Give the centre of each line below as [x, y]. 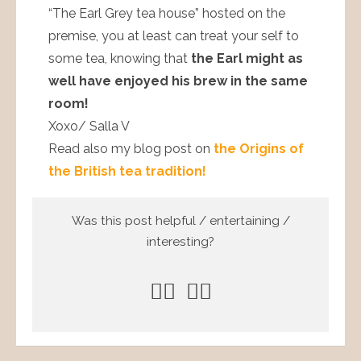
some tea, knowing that [120, 59]
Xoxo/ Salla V [89, 127]
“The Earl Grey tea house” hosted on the [167, 14]
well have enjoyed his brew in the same [178, 81]
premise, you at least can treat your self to [174, 36]
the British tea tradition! [127, 172]
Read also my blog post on [131, 149]
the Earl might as [247, 59]
